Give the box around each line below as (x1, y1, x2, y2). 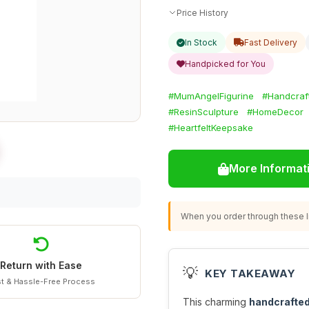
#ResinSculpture (168, 106, 239, 117)
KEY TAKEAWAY (205, 266, 295, 280)
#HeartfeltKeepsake (168, 122, 253, 133)
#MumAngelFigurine (168, 90, 254, 101)
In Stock (185, 37, 217, 48)
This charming (183, 296, 249, 308)
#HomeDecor (247, 106, 303, 117)
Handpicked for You (185, 59, 266, 69)
